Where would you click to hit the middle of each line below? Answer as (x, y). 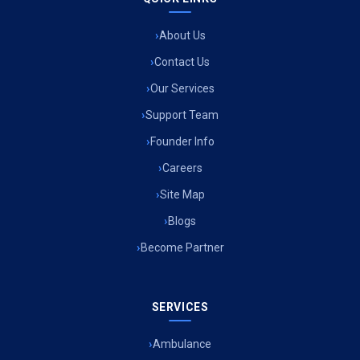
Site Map (182, 195)
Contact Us (182, 62)
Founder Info (182, 142)
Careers (182, 168)
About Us (182, 36)
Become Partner (182, 248)
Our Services (182, 89)
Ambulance (182, 344)
